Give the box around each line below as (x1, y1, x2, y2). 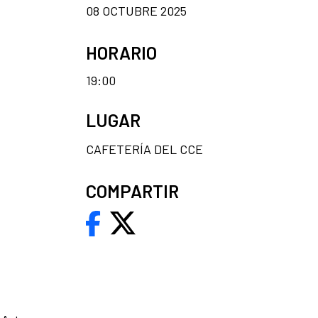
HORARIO (86, 41, 157, 63)
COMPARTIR (86, 180, 179, 202)
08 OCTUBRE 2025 (86, 2, 187, 18)
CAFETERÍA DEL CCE (86, 141, 203, 157)
